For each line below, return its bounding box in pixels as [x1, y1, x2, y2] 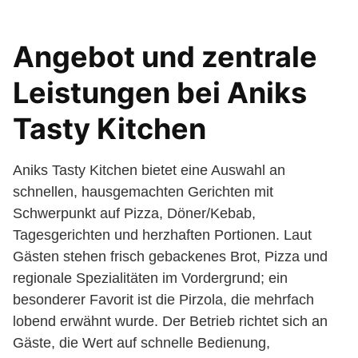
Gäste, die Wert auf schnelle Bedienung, [13, 335, 270, 351]
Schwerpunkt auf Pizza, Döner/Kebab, [13, 205, 256, 221]
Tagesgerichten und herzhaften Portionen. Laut [13, 227, 312, 243]
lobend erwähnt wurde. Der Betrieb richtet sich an [13, 313, 328, 329]
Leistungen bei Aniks [13, 75, 307, 110]
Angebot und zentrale [13, 39, 317, 74]
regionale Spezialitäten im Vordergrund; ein [13, 270, 288, 286]
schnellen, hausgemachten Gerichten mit [13, 184, 273, 200]
